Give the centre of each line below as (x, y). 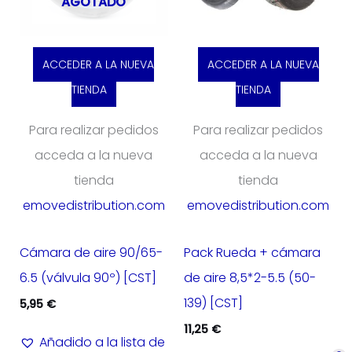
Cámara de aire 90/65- (91, 253)
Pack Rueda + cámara (252, 253)
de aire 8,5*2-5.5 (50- (250, 278)
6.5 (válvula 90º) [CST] (88, 278)
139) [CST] (213, 303)
